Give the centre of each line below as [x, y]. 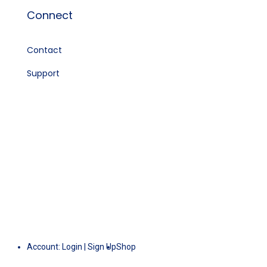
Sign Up [102, 247]
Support [43, 74]
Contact [44, 50]
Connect [49, 15]
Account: [44, 247]
